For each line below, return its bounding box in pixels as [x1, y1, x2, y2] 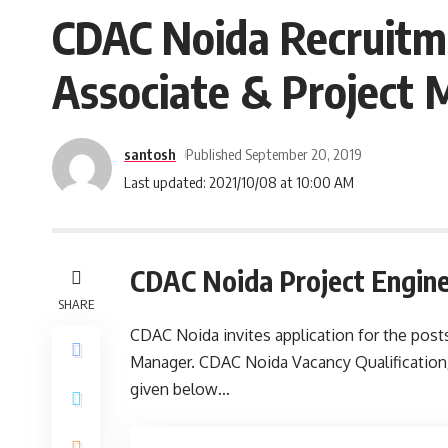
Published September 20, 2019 [185, 144, 362, 163]
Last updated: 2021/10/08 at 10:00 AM [124, 172, 354, 191]
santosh [124, 144, 176, 163]
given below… [130, 379, 230, 399]
